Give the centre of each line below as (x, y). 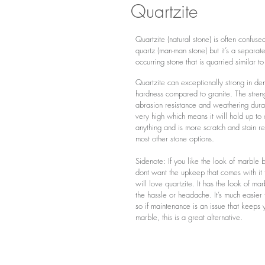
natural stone (189, 39)
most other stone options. (175, 138)
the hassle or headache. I (176, 195)
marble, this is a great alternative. (189, 217)
